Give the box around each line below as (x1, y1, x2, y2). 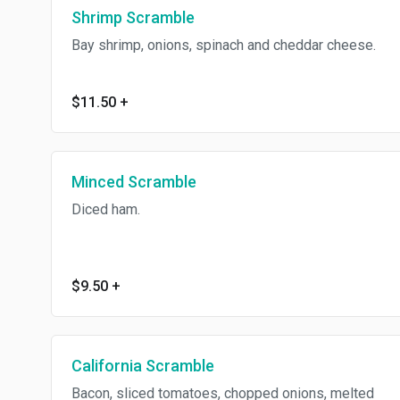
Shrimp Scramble (71, 8, 195, 27)
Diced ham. (71, 201, 140, 218)
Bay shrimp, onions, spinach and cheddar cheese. (71, 37, 376, 54)
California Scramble (71, 356, 214, 375)
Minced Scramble (71, 172, 196, 191)
